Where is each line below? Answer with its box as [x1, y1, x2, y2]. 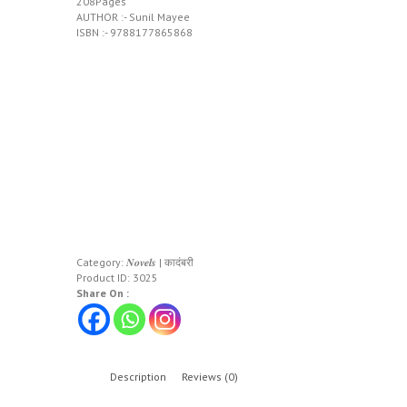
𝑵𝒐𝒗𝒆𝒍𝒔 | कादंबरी [126, 255, 194, 270]
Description [110, 370, 166, 384]
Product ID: [76, 271, 133, 285]
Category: [76, 255, 126, 270]
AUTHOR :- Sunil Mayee [76, 10, 190, 25]
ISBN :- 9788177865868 [76, 25, 193, 40]
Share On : [76, 286, 129, 301]
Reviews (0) [182, 370, 238, 384]
